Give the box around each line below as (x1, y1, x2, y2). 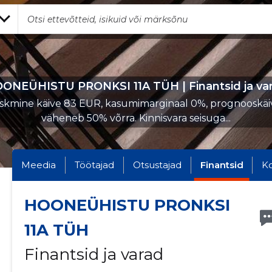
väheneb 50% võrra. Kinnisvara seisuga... (41, 112, 231, 124)
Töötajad (74, 159, 114, 171)
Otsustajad (132, 159, 182, 171)
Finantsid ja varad (24, 245, 163, 264)
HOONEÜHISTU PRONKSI (24, 195, 230, 215)
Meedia (21, 159, 56, 171)
